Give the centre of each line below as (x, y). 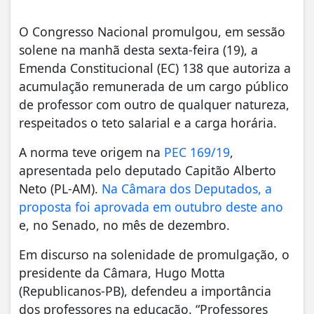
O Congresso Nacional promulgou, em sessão (152, 31)
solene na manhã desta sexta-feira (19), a (138, 49)
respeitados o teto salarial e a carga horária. (148, 122)
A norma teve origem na (91, 152)
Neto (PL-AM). (60, 188)
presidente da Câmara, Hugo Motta (122, 272)
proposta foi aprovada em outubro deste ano (151, 206)
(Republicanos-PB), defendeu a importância (145, 291)
